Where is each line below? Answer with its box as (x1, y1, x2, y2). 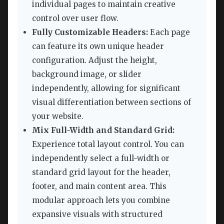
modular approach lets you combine (32, 195, 170, 205)
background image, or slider (32, 69, 141, 79)
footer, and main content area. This (32, 181, 166, 191)
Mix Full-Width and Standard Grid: (32, 125, 174, 135)
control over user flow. (32, 13, 118, 23)
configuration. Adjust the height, (32, 55, 157, 65)
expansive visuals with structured (32, 209, 162, 219)
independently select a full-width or (32, 153, 169, 163)
